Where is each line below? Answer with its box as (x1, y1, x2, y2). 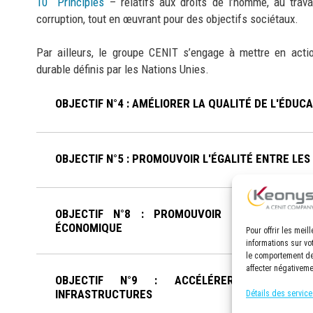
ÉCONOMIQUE (55, 221, 122, 235)
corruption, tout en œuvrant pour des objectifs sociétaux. (36, 11, 298, 26)
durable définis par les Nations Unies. (36, 61, 209, 76)
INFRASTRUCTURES (55, 287, 152, 302)
